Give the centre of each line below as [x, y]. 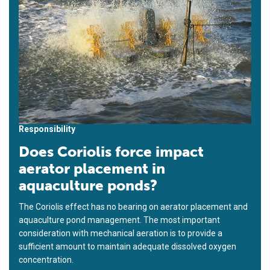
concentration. [46, 259]
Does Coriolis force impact [111, 151]
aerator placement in [92, 168]
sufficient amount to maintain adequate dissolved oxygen [127, 246]
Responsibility [47, 129]
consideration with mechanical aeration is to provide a [121, 233]
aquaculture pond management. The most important [119, 220]
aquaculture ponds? [88, 185]
